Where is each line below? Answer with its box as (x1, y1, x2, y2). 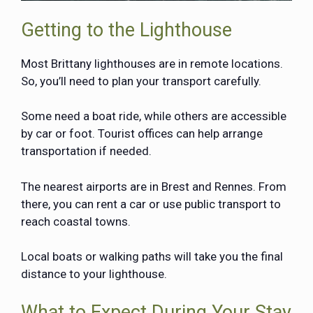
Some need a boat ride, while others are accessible (21, 109, 286, 124)
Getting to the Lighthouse (21, 18, 232, 41)
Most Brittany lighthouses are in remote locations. (21, 56, 283, 71)
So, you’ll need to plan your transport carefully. (21, 73, 264, 88)
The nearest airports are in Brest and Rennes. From (21, 179, 286, 194)
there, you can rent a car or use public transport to (21, 196, 281, 211)
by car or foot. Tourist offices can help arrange (21, 126, 263, 141)
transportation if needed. (21, 144, 152, 159)
